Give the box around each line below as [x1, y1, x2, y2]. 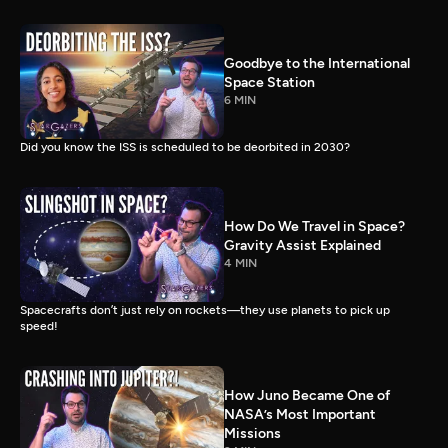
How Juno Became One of [224, 387, 390, 405]
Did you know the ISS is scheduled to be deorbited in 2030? [20, 139, 350, 154]
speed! [20, 318, 58, 333]
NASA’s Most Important [224, 406, 376, 424]
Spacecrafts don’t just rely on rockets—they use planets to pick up [20, 302, 390, 317]
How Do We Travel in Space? [224, 218, 405, 236]
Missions [224, 425, 281, 443]
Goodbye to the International [224, 55, 410, 73]
